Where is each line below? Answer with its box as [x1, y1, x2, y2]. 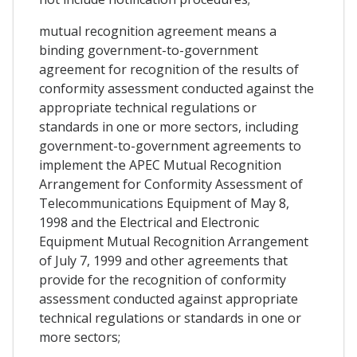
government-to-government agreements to [39, 136, 301, 155]
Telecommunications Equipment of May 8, [39, 194, 289, 212]
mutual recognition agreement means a [39, 22, 277, 40]
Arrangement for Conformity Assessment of [39, 175, 303, 193]
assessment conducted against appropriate [39, 289, 298, 308]
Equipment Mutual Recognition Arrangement [39, 232, 308, 250]
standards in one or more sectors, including [39, 117, 299, 135]
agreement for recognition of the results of [39, 60, 299, 78]
